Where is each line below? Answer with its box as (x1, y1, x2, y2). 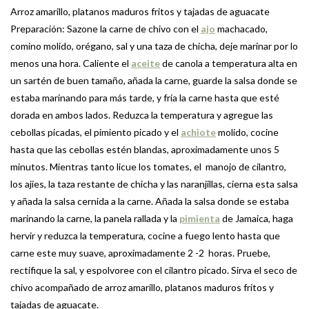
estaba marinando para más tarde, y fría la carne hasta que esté (10, 91, 279, 103)
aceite (131, 57, 160, 69)
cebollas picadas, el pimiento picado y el (10, 126, 181, 138)
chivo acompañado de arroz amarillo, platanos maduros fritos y (10, 281, 274, 293)
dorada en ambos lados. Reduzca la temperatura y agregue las (10, 108, 273, 121)
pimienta (179, 212, 220, 224)
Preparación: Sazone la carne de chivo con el (10, 22, 201, 34)
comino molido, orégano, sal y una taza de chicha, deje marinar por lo (10, 39, 298, 52)
